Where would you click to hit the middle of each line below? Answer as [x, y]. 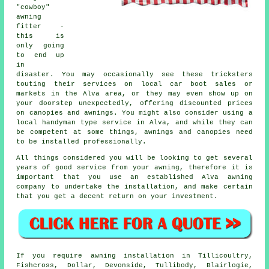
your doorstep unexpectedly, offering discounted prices [134, 103]
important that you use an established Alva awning [134, 177]
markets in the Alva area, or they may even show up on [134, 93]
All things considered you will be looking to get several [134, 158]
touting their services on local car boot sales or [134, 84]
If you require [53, 256]
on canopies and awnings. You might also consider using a [134, 113]
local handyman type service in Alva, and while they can [134, 122]
